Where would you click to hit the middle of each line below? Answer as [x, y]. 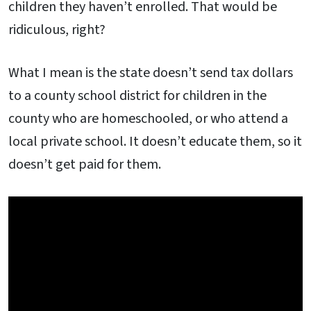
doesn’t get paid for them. [85, 164]
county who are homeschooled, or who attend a [148, 118]
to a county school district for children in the [137, 95]
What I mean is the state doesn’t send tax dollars [151, 73]
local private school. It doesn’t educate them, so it [155, 141]
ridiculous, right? [57, 30]
